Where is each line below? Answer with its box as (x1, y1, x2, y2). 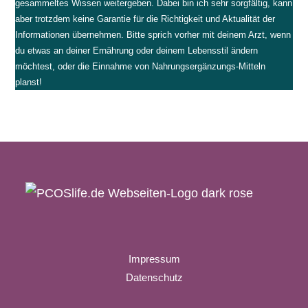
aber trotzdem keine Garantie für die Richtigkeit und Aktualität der (15, 14, 276, 25)
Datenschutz (125, 272, 183, 284)
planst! (15, 77, 43, 88)
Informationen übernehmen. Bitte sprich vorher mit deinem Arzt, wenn (15, 30, 291, 41)
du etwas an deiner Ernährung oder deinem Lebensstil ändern (15, 45, 258, 56)
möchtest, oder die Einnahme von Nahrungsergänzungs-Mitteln (15, 61, 266, 72)
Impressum (128, 253, 180, 265)
